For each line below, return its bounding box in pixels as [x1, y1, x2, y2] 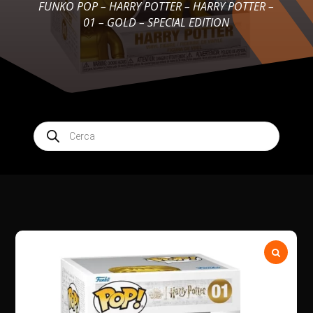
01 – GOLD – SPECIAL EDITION [83, 15, 230, 30]
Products [33, 119, 74, 133]
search [33, 129, 64, 143]
